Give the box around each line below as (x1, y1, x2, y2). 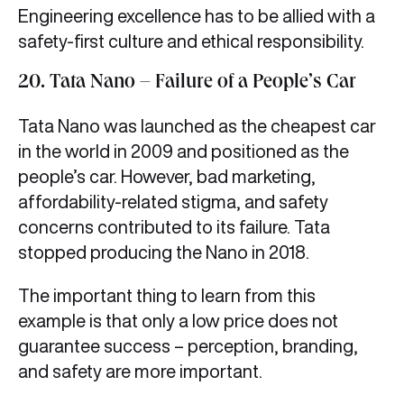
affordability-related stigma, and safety (18, 192, 328, 212)
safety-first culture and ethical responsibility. (18, 32, 368, 51)
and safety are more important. (18, 362, 270, 381)
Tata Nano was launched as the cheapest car (18, 116, 376, 136)
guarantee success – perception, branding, (18, 336, 358, 356)
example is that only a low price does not (18, 311, 338, 331)
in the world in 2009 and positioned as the (18, 142, 349, 161)
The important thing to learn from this (18, 286, 316, 306)
